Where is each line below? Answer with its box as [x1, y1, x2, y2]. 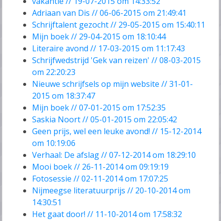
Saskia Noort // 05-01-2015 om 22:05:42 [32, 114, 178, 125]
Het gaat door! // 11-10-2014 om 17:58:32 [32, 209, 183, 220]
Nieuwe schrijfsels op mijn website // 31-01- [32, 78, 193, 90]
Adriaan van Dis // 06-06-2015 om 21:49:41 [32, 7, 187, 19]
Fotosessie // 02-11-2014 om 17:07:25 [32, 173, 169, 184]
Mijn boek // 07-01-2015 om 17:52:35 [32, 102, 166, 113]
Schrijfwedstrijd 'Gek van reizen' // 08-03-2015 [32, 55, 201, 66]
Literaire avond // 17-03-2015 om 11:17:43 [32, 43, 185, 54]
